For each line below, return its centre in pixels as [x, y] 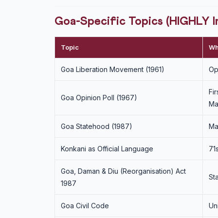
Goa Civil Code [85, 206]
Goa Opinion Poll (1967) [99, 98]
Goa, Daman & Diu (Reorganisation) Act [123, 171]
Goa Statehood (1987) [97, 126]
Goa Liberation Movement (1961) [113, 69]
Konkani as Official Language [107, 149]
